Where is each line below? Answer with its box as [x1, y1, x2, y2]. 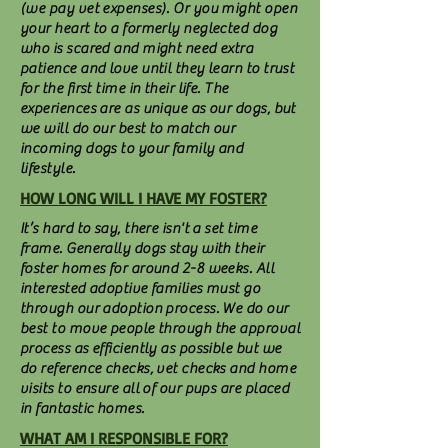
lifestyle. [20, 160, 76, 177]
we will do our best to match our [20, 120, 236, 137]
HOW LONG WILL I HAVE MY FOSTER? [20, 188, 267, 208]
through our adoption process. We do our [20, 300, 289, 317]
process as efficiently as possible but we [20, 340, 282, 357]
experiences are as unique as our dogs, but [20, 100, 296, 117]
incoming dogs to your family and [20, 140, 244, 157]
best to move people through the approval [20, 320, 300, 337]
